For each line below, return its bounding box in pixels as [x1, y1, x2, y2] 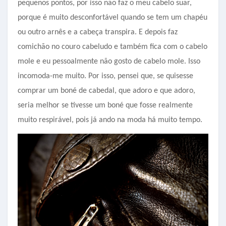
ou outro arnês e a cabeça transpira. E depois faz [18, 28, 178, 36]
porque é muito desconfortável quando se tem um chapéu [18, 13, 207, 22]
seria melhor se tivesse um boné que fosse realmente [18, 101, 193, 109]
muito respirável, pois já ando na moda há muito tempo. [18, 116, 202, 124]
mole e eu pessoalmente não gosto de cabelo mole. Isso [18, 57, 200, 66]
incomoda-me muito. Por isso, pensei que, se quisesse [18, 72, 193, 80]
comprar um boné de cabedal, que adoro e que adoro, [18, 86, 195, 95]
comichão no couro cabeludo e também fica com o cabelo [18, 42, 207, 51]
